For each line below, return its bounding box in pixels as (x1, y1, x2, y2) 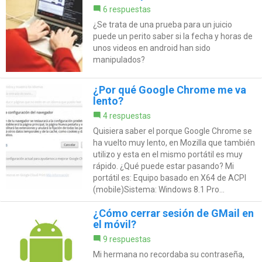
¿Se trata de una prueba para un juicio (92, 19, 232, 29)
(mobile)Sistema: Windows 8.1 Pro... (92, 184, 225, 194)
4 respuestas (102, 111, 151, 120)
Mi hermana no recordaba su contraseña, (92, 249, 244, 259)
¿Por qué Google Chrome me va (92, 83, 246, 96)
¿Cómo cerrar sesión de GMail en (92, 206, 254, 219)
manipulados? (92, 54, 145, 64)
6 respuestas (102, 4, 151, 14)
